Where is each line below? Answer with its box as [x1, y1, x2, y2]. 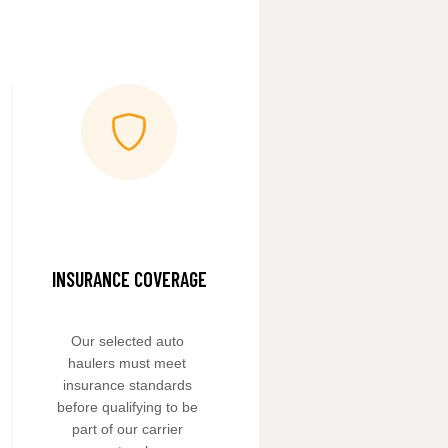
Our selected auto [70, 333, 184, 349]
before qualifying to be [56, 399, 198, 415]
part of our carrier [71, 421, 183, 437]
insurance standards [62, 377, 192, 393]
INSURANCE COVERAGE [51, 267, 207, 291]
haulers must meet [68, 355, 187, 371]
